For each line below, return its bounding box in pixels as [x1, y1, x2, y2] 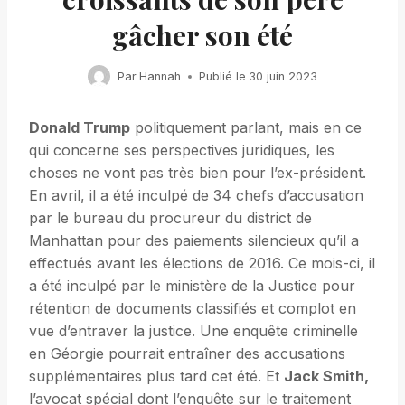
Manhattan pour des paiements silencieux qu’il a [29, 231, 359, 250]
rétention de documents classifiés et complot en [29, 299, 356, 318]
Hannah [139, 69, 181, 83]
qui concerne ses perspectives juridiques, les [29, 141, 334, 160]
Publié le [199, 69, 246, 83]
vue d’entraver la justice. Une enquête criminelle [29, 322, 358, 341]
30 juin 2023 [249, 69, 318, 83]
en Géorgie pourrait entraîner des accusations [29, 344, 345, 363]
